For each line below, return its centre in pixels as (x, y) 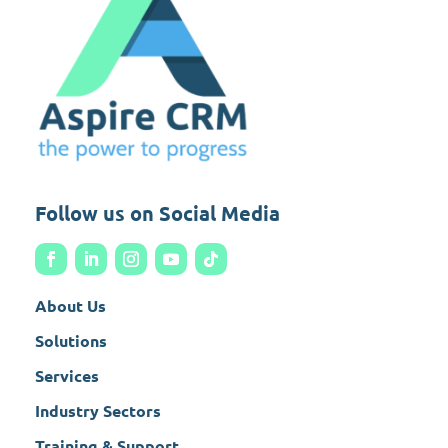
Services (67, 375)
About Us (70, 305)
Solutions (71, 340)
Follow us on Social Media (157, 212)
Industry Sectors (98, 410)
